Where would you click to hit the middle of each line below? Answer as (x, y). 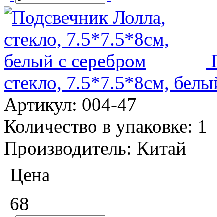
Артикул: (43, 104)
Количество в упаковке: (101, 126)
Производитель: (70, 148)
